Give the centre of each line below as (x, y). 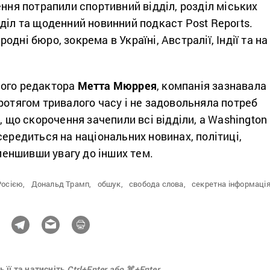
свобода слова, (157, 184)
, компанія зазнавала (212, 85)
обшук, (110, 184)
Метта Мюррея (117, 85)
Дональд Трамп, (61, 184)
